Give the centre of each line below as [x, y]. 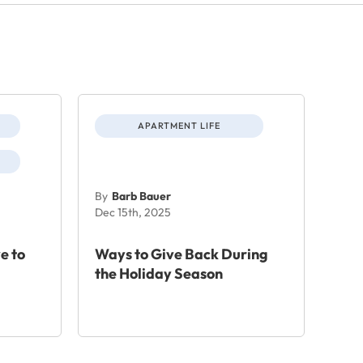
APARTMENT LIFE [179, 125]
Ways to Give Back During [181, 254]
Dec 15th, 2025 [133, 212]
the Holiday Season [159, 273]
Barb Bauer [141, 196]
